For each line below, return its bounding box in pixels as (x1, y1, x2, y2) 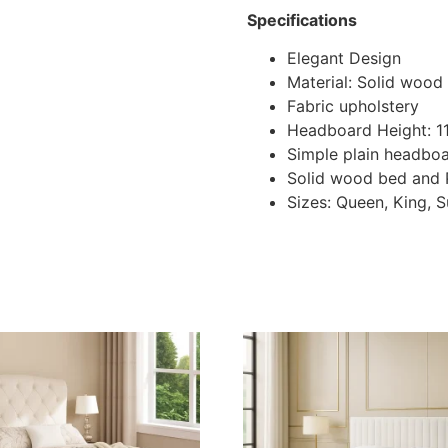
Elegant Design (286, 48, 401, 69)
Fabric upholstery (286, 96, 419, 117)
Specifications (246, 10, 357, 31)
